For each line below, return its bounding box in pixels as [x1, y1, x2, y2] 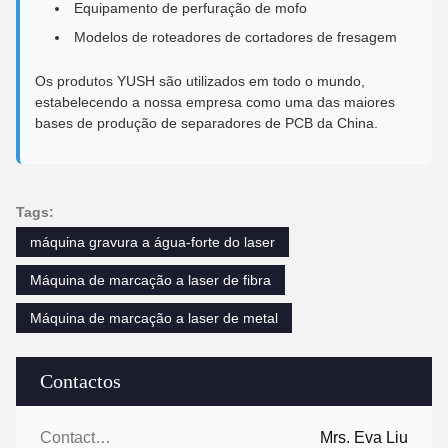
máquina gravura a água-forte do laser [30, 233, 275, 250]
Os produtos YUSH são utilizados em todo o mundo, [35, 72, 365, 89]
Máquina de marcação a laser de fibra [30, 271, 271, 288]
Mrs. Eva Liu [320, 428, 408, 446]
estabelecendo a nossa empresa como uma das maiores [35, 93, 395, 110]
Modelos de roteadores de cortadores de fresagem [74, 28, 397, 45]
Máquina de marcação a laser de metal [30, 309, 278, 326]
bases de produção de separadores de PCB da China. [35, 114, 378, 131]
